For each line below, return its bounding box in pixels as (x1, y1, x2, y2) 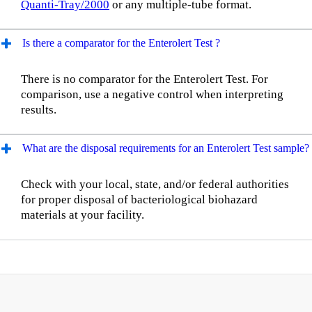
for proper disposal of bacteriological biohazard (21, 193, 258, 207)
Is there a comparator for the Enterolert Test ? (22, 36, 220, 49)
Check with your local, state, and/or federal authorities (21, 178, 289, 192)
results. (21, 102, 56, 116)
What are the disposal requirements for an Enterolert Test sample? (22, 141, 309, 154)
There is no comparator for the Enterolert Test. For (21, 72, 268, 86)
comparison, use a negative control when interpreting (21, 87, 283, 101)
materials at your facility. (21, 208, 144, 222)
